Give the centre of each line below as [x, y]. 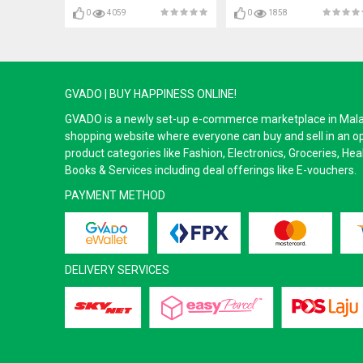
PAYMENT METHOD [115, 195]
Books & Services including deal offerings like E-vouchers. [210, 170]
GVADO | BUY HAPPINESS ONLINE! [150, 94]
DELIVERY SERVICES [117, 270]
